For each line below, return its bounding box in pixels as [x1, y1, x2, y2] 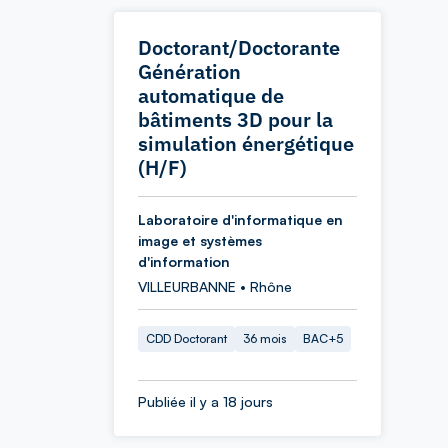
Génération [138, 58, 241, 85]
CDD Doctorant [146, 331, 227, 346]
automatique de [138, 82, 284, 109]
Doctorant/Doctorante [138, 34, 340, 61]
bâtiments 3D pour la [138, 106, 333, 133]
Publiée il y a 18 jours [138, 393, 273, 410]
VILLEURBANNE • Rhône [138, 278, 292, 295]
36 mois [243, 331, 287, 346]
